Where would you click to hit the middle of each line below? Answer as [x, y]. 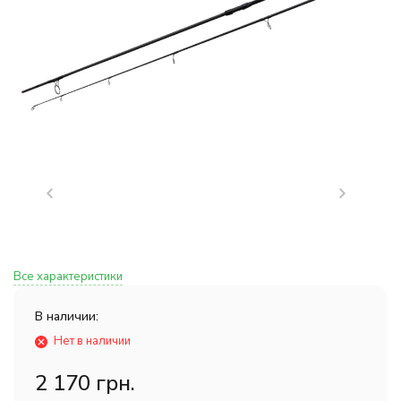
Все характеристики [68, 277]
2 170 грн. [85, 383]
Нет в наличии [92, 341]
